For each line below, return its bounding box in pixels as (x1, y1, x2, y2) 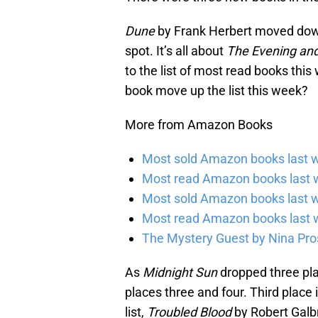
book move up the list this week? (125, 83, 308, 99)
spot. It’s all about (125, 43, 226, 59)
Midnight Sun (143, 265, 217, 280)
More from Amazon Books (125, 117, 273, 133)
